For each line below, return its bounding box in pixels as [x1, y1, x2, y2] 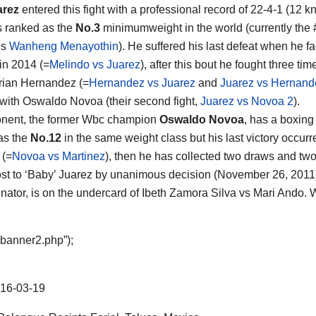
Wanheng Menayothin [9, 39, 119, 52]
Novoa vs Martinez [12, 150, 105, 162]
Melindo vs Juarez [49, 58, 140, 71]
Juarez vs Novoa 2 [200, 95, 293, 107]
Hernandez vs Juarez [89, 76, 195, 89]
